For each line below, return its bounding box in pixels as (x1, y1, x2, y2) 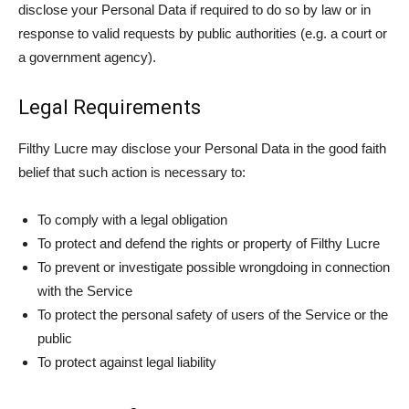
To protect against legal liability (37, 354, 216, 370)
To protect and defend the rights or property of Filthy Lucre (37, 236, 380, 251)
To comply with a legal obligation (37, 212, 227, 227)
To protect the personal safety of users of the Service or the (37, 307, 388, 322)
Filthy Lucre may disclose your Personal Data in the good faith (18, 141, 386, 156)
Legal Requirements (18, 96, 201, 119)
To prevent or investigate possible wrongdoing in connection (37, 259, 390, 275)
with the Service (37, 283, 132, 299)
